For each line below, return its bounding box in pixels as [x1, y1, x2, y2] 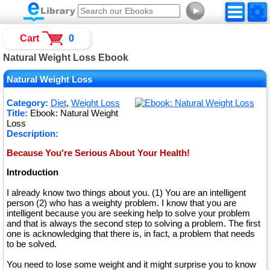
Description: [7, 128, 58, 139]
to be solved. [7, 239, 57, 249]
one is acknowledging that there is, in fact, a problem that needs [7, 228, 255, 239]
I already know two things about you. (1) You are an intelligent [7, 187, 246, 198]
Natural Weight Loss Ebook [3, 52, 128, 63]
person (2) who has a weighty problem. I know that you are [7, 198, 236, 208]
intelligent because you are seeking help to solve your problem [7, 208, 250, 218]
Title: [7, 108, 28, 118]
